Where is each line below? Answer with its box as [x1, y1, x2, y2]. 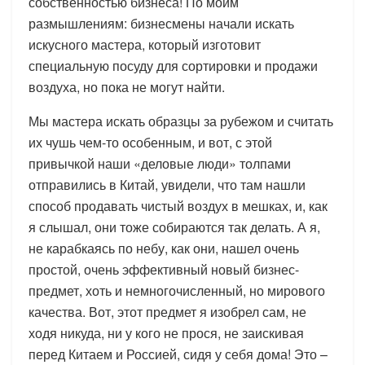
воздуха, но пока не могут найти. [29, 77, 225, 96]
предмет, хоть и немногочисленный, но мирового [29, 280, 325, 300]
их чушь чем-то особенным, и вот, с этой [29, 132, 272, 152]
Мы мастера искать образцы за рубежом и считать [29, 111, 333, 130]
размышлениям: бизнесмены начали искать [29, 13, 294, 33]
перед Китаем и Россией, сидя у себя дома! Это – [29, 344, 328, 363]
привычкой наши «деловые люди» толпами [29, 153, 291, 173]
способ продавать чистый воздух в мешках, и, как [29, 196, 328, 215]
